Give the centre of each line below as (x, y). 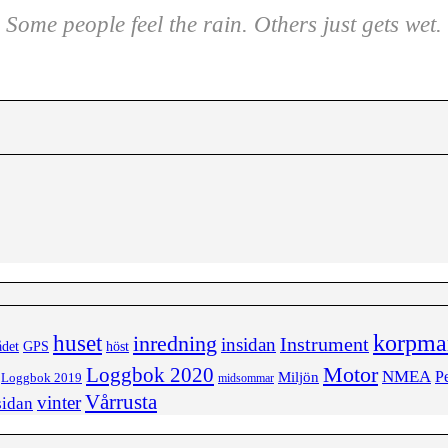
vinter (59, 402)
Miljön (298, 376)
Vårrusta (121, 401)
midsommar (246, 378)
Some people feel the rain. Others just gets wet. (224, 24)
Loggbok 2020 (150, 374)
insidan (248, 344)
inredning (175, 343)
